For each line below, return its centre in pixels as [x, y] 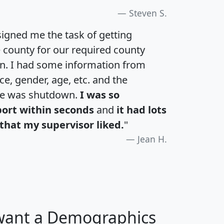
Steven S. [148, 13]
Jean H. [152, 139]
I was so [100, 94]
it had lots [141, 109]
